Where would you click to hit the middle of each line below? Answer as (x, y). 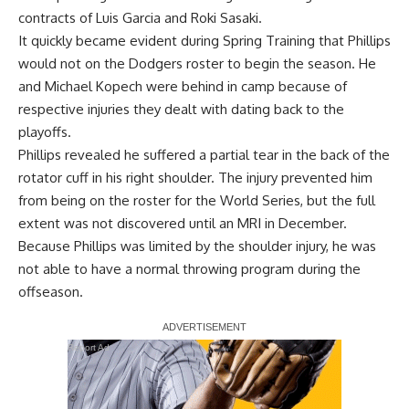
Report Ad (89, 347)
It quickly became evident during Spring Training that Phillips (204, 40)
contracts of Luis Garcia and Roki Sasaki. (140, 17)
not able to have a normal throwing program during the (189, 268)
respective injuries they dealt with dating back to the (181, 109)
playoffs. (45, 131)
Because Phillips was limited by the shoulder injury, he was (197, 246)
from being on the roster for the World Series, (163, 200)
